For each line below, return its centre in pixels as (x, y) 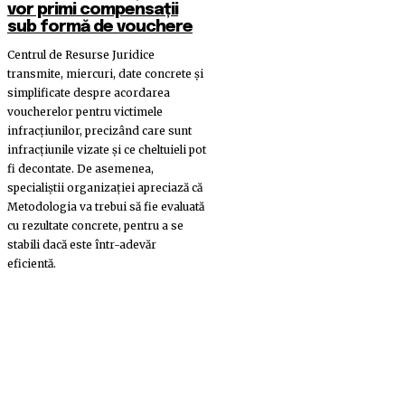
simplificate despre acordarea (89, 93)
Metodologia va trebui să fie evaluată (106, 207)
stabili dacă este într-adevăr (82, 245)
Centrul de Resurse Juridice (81, 55)
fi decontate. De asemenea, (80, 169)
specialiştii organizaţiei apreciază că (105, 188)
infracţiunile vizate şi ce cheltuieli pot (107, 150)
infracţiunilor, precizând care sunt (99, 131)
